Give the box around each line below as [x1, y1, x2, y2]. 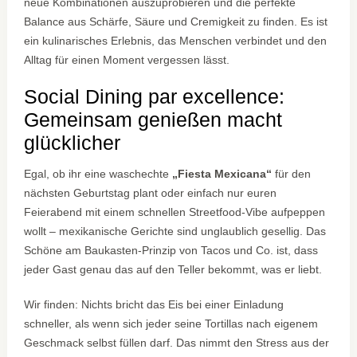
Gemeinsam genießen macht [24, 108, 283, 131]
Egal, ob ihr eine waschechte [24, 167, 173, 181]
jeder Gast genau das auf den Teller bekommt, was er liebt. [24, 263, 323, 277]
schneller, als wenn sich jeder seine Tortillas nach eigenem [24, 317, 319, 331]
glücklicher [24, 131, 121, 155]
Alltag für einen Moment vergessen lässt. [24, 53, 230, 67]
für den [272, 167, 312, 181]
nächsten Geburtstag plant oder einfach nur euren [24, 186, 277, 200]
